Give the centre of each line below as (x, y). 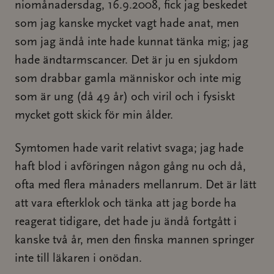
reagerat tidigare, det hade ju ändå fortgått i (126, 222)
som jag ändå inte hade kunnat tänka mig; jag (131, 42)
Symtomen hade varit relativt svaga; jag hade (129, 149)
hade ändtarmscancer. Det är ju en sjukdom (126, 61)
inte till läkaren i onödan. (78, 259)
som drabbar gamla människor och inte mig (128, 79)
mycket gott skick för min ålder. (94, 116)
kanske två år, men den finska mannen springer (135, 240)
